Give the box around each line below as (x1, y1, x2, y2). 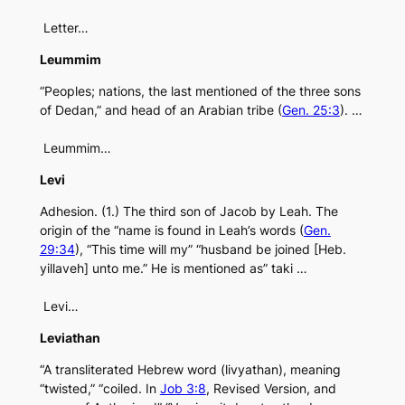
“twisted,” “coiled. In (39, 381, 160, 397)
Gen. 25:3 (281, 102, 340, 118)
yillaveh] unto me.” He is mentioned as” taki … (39, 260, 307, 277)
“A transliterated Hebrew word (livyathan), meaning (39, 362, 341, 378)
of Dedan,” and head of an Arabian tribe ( (39, 102, 282, 118)
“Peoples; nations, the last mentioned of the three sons (39, 83, 361, 99)
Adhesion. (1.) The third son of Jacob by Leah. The (39, 203, 338, 220)
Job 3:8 (159, 381, 206, 397)
